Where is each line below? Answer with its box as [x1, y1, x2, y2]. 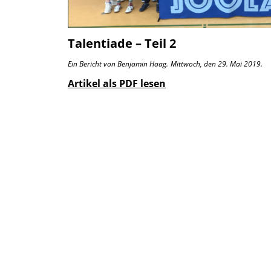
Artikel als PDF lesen [67, 76, 166, 90]
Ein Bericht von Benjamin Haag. [67, 58, 168, 69]
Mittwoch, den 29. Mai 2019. [170, 58, 263, 69]
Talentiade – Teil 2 [67, 34, 176, 51]
